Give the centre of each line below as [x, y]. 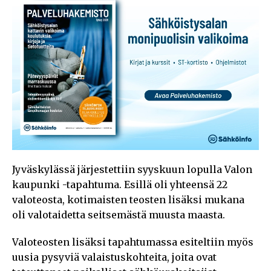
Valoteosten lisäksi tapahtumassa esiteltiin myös [133, 242]
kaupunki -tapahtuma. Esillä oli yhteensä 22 [120, 184]
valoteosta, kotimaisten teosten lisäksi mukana [128, 199]
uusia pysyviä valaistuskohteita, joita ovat [114, 257]
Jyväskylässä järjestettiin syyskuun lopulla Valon [132, 169]
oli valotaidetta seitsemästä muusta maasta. [119, 214]
